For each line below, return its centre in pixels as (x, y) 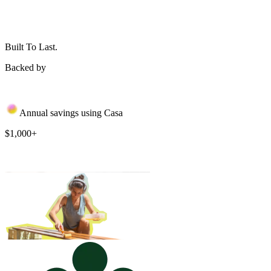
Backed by (25, 68)
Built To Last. (31, 47)
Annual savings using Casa (71, 113)
